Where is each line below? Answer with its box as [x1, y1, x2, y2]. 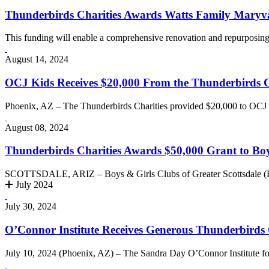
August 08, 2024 [5, 122, 68, 133]
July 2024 [13, 180, 53, 190]
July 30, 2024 [5, 201, 56, 212]
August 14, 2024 [5, 54, 68, 65]
